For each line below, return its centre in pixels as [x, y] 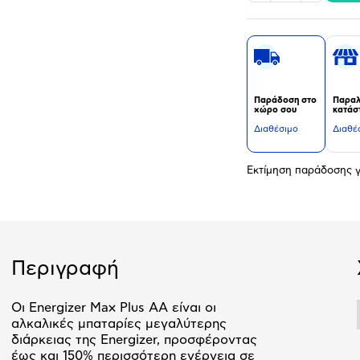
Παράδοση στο [285, 100]
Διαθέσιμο [276, 129]
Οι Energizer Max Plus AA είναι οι [114, 307]
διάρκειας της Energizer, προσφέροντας [134, 340]
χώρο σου [275, 110]
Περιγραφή [65, 268]
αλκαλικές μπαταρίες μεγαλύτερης [119, 323]
